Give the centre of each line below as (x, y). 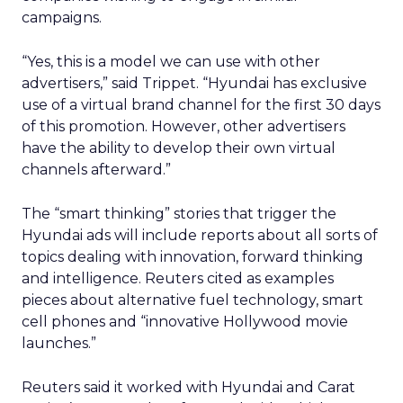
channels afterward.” (96, 170)
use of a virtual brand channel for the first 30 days (201, 105)
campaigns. (62, 18)
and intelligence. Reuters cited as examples (178, 278)
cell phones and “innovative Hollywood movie (185, 322)
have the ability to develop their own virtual (179, 148)
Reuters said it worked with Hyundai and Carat (188, 387)
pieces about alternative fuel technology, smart (193, 300)
